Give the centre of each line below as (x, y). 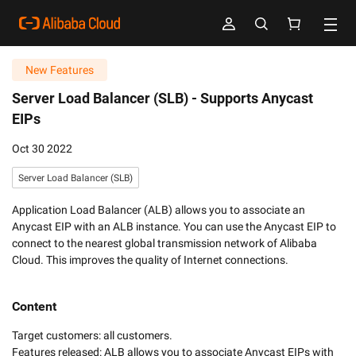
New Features (60, 70)
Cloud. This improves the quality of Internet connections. (150, 260)
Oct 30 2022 (42, 149)
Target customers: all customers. (93, 335)
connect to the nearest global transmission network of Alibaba (164, 243)
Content (34, 306)
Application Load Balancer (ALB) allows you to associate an (159, 210)
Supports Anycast (257, 98)
